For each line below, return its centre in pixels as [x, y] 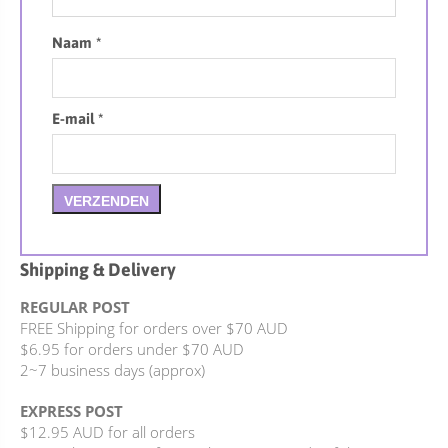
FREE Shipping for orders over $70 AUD [154, 327]
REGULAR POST [75, 306]
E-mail [75, 117]
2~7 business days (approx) [112, 369]
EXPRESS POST [71, 410]
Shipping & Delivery [98, 268]
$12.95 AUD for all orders [107, 431]
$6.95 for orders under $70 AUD [132, 348]
